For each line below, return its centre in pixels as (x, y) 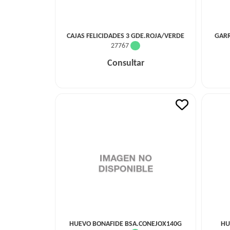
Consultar (126, 63)
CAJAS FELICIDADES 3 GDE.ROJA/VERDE (126, 36)
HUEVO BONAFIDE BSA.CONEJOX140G (126, 224)
